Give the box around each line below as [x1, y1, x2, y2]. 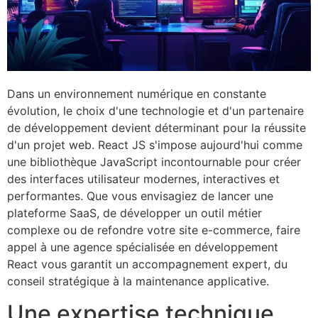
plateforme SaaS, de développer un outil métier [7, 206, 262, 221]
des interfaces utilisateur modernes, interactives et [7, 172, 280, 187]
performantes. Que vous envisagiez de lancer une [7, 189, 273, 204]
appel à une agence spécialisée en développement [7, 240, 278, 255]
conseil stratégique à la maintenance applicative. [7, 274, 269, 289]
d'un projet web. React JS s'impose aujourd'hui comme [7, 138, 302, 153]
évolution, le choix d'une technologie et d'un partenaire [7, 104, 304, 119]
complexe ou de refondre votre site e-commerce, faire [7, 223, 300, 238]
